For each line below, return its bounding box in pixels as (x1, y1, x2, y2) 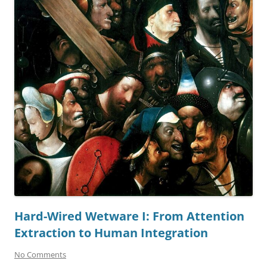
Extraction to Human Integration (14, 224, 208, 241)
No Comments (14, 249, 66, 260)
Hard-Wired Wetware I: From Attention (14, 207, 244, 224)
